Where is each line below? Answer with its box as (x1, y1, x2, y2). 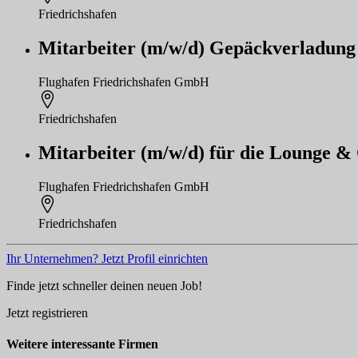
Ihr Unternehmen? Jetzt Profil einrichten (6, 251, 208, 265)
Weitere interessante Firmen (6, 336, 158, 351)
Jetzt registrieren (6, 305, 88, 320)
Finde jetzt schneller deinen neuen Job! (6, 278, 202, 292)
